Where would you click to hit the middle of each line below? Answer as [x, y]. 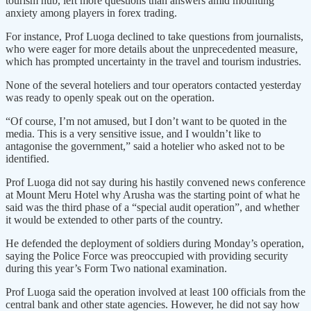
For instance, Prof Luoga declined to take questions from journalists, [154, 36]
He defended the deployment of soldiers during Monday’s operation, [155, 243]
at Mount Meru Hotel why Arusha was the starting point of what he [153, 194]
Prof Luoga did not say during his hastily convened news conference [155, 182]
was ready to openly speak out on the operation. [110, 97]
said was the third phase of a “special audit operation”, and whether [152, 207]
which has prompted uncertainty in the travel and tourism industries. [153, 61]
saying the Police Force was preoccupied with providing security [147, 255]
